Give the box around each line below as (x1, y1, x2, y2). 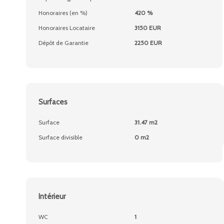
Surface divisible (38, 133, 82, 141)
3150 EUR (134, 24, 161, 31)
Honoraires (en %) (38, 9, 87, 16)
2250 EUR (134, 39, 162, 46)
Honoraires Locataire (38, 24, 95, 31)
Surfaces (38, 97, 67, 106)
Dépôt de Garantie (38, 39, 88, 46)
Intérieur (38, 192, 65, 201)
